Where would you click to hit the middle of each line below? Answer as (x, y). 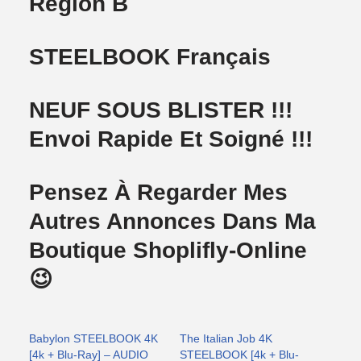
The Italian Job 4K (226, 339)
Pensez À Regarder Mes (159, 193)
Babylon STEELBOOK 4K (94, 339)
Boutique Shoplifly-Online (168, 251)
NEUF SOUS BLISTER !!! (161, 110)
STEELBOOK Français (150, 57)
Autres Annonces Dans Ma (173, 222)
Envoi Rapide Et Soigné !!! (171, 139)
